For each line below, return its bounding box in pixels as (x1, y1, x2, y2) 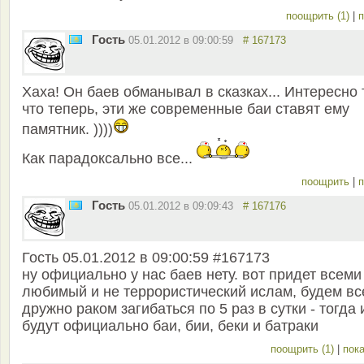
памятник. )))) (22, 121, 113, 138)
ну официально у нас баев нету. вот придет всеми (22, 266, 362, 284)
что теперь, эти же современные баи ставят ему (22, 101, 349, 118)
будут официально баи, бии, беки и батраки (22, 318, 318, 335)
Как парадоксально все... (22, 150, 197, 167)
